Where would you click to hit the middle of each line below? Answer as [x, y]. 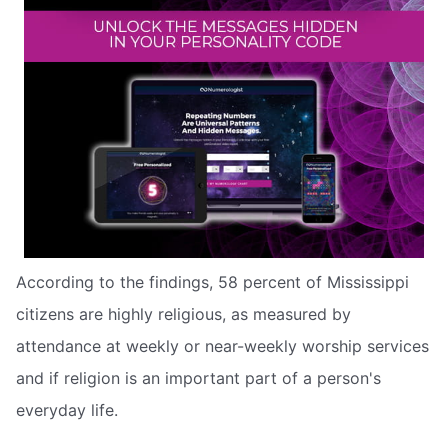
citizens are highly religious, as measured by [183, 314]
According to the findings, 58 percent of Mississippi [212, 282]
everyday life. [67, 410]
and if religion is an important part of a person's [198, 378]
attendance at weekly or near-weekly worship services [222, 346]
